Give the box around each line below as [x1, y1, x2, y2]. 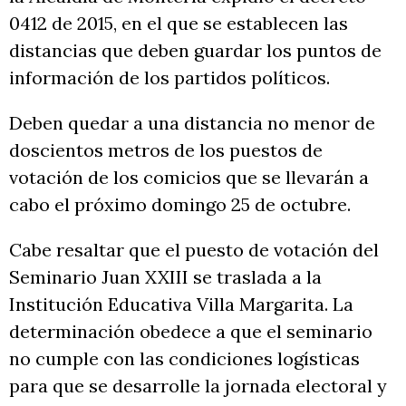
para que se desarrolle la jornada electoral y [9, 373, 387, 397]
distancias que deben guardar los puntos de [9, 38, 382, 62]
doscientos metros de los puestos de [9, 138, 323, 161]
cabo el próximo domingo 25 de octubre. [9, 192, 351, 216]
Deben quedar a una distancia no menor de [9, 111, 375, 134]
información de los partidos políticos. [9, 65, 330, 89]
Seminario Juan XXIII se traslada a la [9, 265, 322, 288]
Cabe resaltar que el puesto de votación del [9, 237, 379, 261]
